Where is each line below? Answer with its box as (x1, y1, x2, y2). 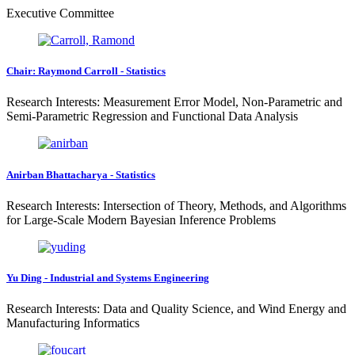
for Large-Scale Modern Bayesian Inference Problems (6, 212, 276, 227)
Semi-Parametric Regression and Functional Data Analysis (6, 109, 298, 124)
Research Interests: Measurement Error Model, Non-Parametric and (6, 95, 342, 109)
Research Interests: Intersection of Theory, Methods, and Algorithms (6, 198, 346, 212)
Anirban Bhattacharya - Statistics (6, 168, 155, 181)
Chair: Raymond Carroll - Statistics (6, 65, 166, 78)
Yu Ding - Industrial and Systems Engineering (6, 271, 209, 284)
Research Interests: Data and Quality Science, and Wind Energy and (6, 302, 346, 316)
